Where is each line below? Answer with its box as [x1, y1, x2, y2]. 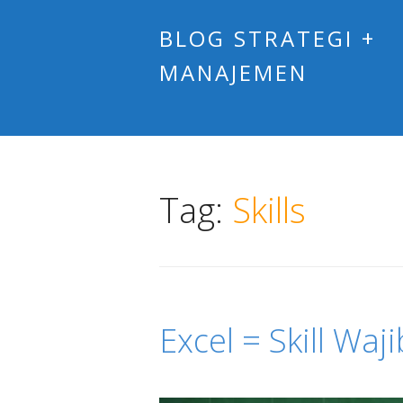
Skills [231, 186, 306, 233]
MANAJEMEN [158, 58, 308, 87]
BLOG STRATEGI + [158, 23, 376, 53]
